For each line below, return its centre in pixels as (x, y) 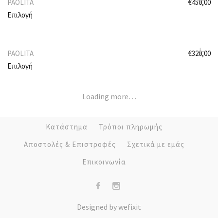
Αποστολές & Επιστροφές (70, 144)
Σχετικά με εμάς (156, 144)
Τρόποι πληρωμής (131, 127)
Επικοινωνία (104, 162)
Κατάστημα (67, 127)
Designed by (98, 207)
